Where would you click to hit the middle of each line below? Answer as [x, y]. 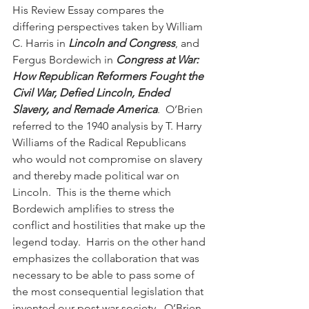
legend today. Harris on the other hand [110, 241]
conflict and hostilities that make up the [110, 225]
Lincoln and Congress [122, 43]
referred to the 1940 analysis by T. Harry [108, 126]
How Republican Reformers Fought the [109, 76]
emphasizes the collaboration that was [107, 258]
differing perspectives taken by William [109, 26]
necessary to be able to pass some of [105, 275]
